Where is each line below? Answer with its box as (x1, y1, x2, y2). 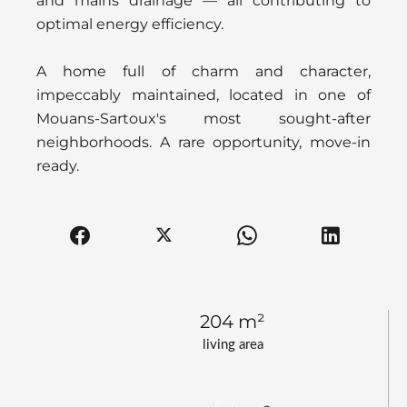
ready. (36, 156, 79, 174)
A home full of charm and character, (36, 62, 371, 80)
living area (202, 337, 263, 352)
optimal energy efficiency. (36, 15, 223, 33)
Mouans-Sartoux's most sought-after (36, 109, 371, 127)
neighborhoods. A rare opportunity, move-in (36, 133, 371, 151)
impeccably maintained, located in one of (36, 85, 371, 104)
